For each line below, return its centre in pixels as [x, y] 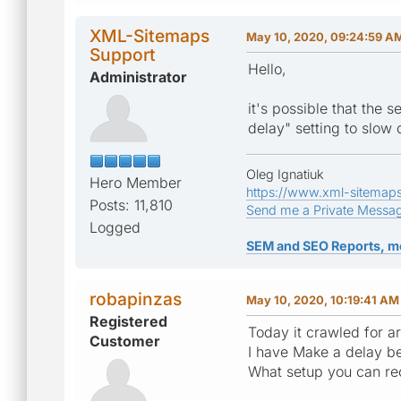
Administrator [138, 77]
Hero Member [136, 182]
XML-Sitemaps [149, 35]
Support [123, 54]
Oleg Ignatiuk [285, 174]
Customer [125, 341]
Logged [115, 227]
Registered [128, 321]
